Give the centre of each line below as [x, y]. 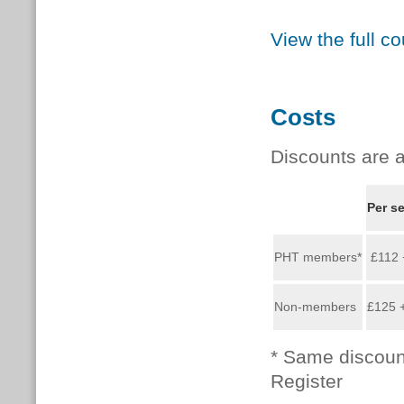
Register [307, 381]
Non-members [315, 307]
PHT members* [318, 257]
